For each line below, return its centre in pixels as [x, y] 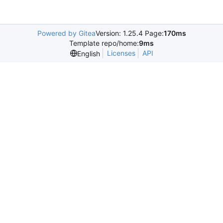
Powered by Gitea [66, 33]
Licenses [121, 53]
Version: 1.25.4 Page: [129, 33]
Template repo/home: [104, 43]
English [88, 53]
